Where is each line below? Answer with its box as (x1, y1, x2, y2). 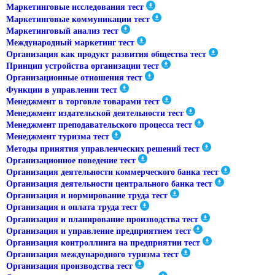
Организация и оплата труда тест (6, 203, 137, 212)
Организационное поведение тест (6, 155, 136, 165)
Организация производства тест (6, 261, 133, 271)
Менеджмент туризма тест (6, 132, 109, 142)
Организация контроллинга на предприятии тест (6, 238, 200, 248)
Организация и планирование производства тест (6, 214, 198, 224)
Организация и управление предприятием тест (6, 226, 191, 236)
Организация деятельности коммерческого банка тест (6, 168, 219, 177)
